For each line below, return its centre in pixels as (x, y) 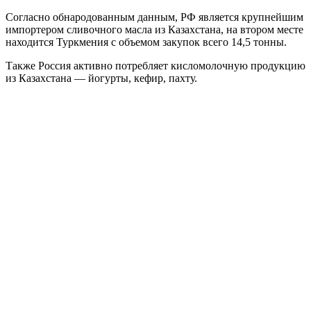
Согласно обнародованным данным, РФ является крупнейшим (154, 17)
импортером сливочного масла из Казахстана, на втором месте (154, 30)
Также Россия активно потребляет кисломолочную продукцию (155, 66)
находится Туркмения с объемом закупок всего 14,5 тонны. (146, 42)
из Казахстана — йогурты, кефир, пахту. (101, 78)
